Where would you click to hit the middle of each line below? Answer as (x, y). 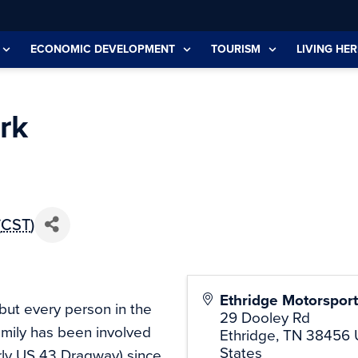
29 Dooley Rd (265, 317)
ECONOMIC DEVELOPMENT (102, 49)
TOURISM (235, 49)
